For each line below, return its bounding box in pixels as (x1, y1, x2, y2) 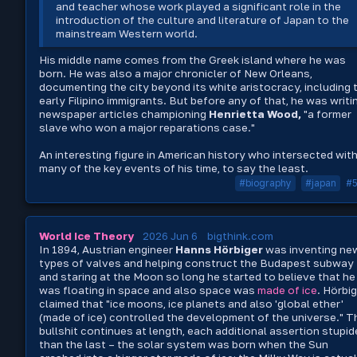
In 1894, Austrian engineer (39, 243, 175, 257)
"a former (301, 107, 351, 120)
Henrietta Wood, (209, 107, 301, 120)
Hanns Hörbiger (175, 243, 263, 257)
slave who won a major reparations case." (39, 120, 257, 134)
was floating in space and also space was (39, 284, 257, 297)
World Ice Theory (39, 229, 134, 243)
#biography (239, 177, 292, 190)
